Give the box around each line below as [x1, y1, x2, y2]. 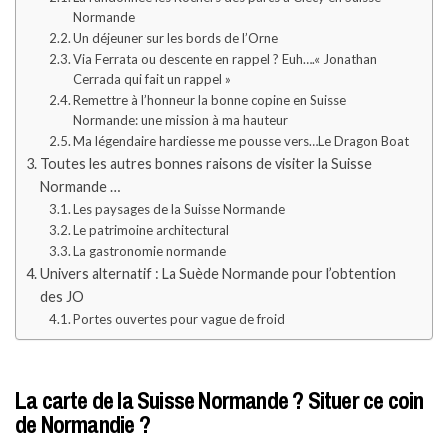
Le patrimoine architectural [73, 222, 230, 239]
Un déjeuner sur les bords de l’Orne [73, 30, 279, 47]
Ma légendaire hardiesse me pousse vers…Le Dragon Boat [73, 133, 410, 150]
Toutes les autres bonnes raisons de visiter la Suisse [39, 155, 372, 173]
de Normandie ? [15, 408, 150, 440]
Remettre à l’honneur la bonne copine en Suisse [73, 92, 347, 109]
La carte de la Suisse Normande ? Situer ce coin [15, 384, 424, 416]
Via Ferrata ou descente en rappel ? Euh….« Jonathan [73, 51, 378, 68]
